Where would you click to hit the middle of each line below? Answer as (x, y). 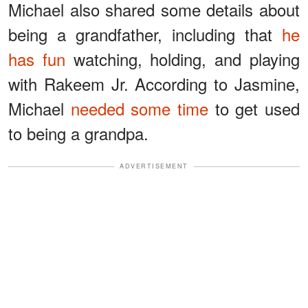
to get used (254, 109)
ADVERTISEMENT (154, 166)
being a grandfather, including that (145, 34)
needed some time (140, 109)
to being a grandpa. (78, 133)
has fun (37, 59)
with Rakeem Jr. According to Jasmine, (154, 84)
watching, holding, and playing (183, 59)
